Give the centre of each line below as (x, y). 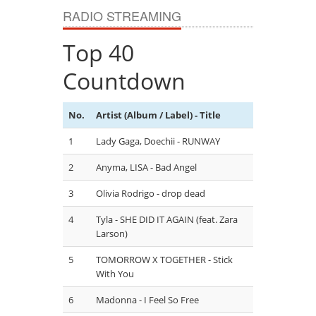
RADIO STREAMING (122, 15)
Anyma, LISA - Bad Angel (146, 167)
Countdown (124, 80)
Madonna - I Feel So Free (147, 299)
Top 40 (98, 52)
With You (115, 273)
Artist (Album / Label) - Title (158, 115)
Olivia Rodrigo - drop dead (151, 193)
